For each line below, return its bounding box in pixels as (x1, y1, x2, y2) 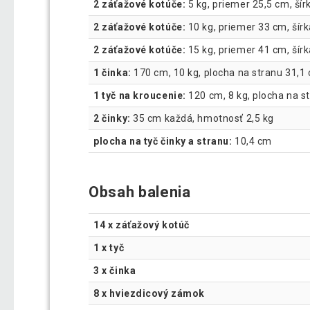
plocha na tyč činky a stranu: (93, 136, 232, 147)
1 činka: (93, 67, 131, 79)
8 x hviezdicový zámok (93, 287, 205, 299)
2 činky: (93, 113, 131, 125)
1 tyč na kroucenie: (93, 90, 186, 102)
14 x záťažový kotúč (93, 219, 190, 230)
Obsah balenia (89, 183, 191, 201)
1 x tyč (93, 241, 125, 253)
